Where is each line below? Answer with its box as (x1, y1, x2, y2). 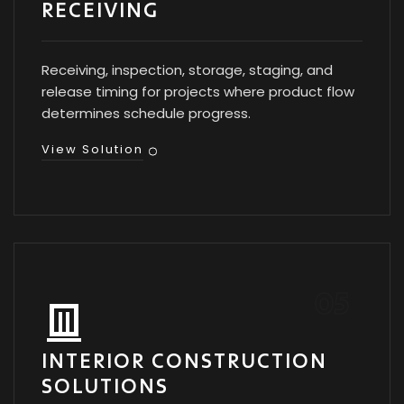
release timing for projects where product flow (41, 82, 354, 101)
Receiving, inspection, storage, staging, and (41, 60, 333, 79)
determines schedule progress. (41, 104, 251, 123)
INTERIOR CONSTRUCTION (41, 347, 327, 373)
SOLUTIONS (41, 372, 169, 399)
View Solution (41, 141, 143, 158)
